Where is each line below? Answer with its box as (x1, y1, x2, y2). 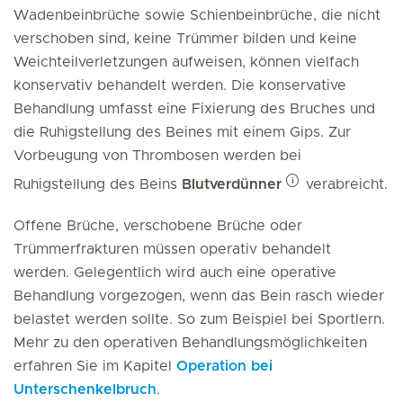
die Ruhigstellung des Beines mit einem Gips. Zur (13, 125, 351, 139)
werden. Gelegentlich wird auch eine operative (13, 265, 336, 280)
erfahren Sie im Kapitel (13, 359, 176, 373)
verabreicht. (301, 177, 388, 192)
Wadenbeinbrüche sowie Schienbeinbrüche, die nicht (13, 8, 381, 22)
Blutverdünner (182, 177, 282, 192)
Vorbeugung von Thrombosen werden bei (13, 148, 301, 163)
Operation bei (176, 359, 273, 373)
